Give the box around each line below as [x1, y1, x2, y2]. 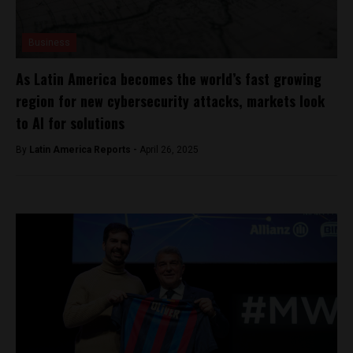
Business [28, 36, 70, 48]
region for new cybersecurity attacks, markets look [16, 90, 325, 111]
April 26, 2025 [139, 143, 199, 155]
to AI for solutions [16, 112, 124, 133]
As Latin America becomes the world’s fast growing [16, 68, 321, 89]
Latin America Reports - [29, 143, 139, 155]
